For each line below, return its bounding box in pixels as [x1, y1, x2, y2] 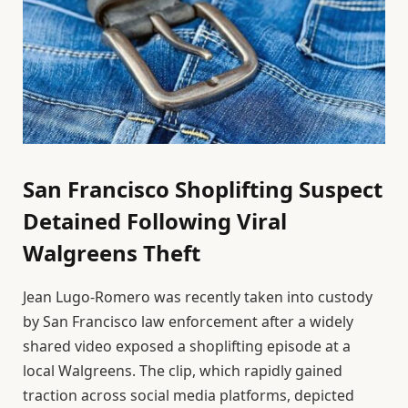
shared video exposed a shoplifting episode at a [23, 336, 351, 357]
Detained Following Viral [23, 206, 287, 237]
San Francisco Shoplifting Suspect [23, 174, 382, 205]
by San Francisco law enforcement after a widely [23, 311, 353, 332]
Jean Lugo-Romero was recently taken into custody [23, 287, 372, 308]
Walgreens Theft [23, 238, 200, 269]
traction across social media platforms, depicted [23, 385, 354, 406]
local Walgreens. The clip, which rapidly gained [23, 361, 342, 382]
